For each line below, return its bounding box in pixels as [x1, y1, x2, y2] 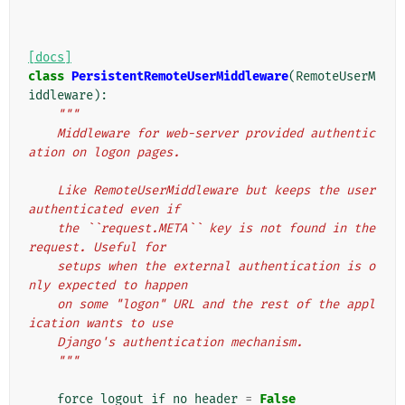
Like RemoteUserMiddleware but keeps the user [28, 183, 57, 199]
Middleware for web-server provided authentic [28, 126, 57, 142]
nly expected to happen [28, 278, 187, 294]
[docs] [28, 50, 71, 66]
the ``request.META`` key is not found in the [28, 221, 57, 237]
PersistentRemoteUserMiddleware [71, 69, 288, 85]
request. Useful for [28, 240, 165, 256]
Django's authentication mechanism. [57, 334, 303, 351]
